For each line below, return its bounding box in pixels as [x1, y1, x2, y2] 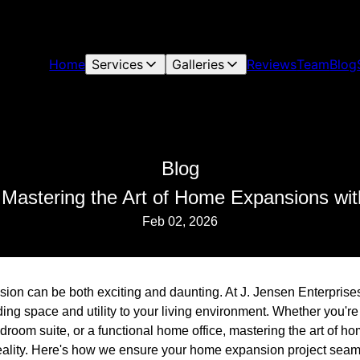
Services [92, 56, 144, 72]
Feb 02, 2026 [142, 215, 218, 228]
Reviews [247, 56, 297, 72]
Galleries [172, 56, 225, 72]
